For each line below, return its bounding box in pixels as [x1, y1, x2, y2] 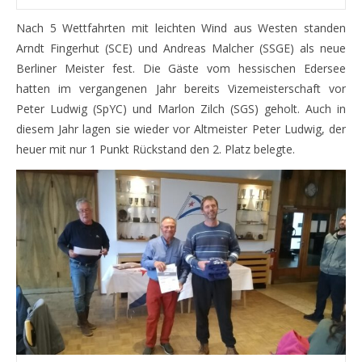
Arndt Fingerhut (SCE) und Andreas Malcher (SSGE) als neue [16, 40, 346, 56]
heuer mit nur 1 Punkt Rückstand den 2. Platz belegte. [16, 141, 295, 157]
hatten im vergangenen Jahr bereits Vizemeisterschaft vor [16, 80, 346, 96]
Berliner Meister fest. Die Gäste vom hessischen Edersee [16, 60, 346, 76]
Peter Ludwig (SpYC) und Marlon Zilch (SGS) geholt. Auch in [16, 100, 346, 116]
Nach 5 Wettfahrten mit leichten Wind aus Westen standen [16, 19, 346, 36]
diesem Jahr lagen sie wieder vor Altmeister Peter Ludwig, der [16, 120, 346, 137]
